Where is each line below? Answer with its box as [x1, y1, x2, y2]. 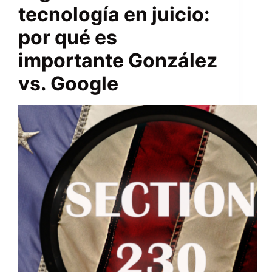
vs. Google [18, 72, 118, 96]
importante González [18, 49, 217, 73]
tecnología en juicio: [18, 2, 210, 27]
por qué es [18, 25, 117, 50]
